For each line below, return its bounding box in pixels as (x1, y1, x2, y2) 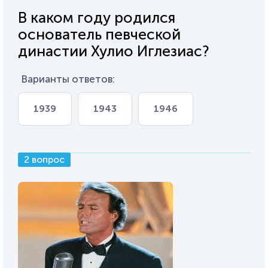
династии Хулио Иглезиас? (18, 42, 209, 60)
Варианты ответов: (21, 73, 115, 85)
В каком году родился (18, 8, 175, 27)
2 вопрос (24, 154, 65, 165)
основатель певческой (18, 25, 181, 44)
